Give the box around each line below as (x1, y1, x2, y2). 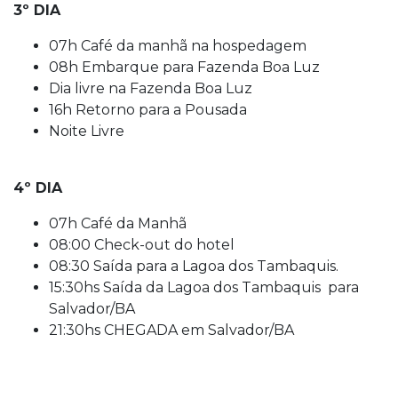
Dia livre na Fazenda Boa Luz (49, 79, 252, 97)
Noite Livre (49, 122, 124, 139)
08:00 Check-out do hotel (49, 235, 235, 253)
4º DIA (13, 179, 62, 196)
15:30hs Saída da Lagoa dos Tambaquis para (49, 278, 359, 296)
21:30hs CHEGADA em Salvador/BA (49, 321, 294, 338)
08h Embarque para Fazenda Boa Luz (49, 58, 320, 76)
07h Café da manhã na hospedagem (49, 36, 310, 54)
